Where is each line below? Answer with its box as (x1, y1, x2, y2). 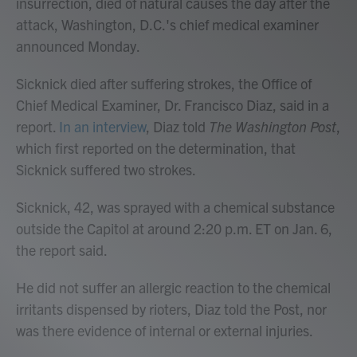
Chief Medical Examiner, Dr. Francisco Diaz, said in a (16, 96, 329, 115)
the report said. (16, 241, 108, 260)
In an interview (59, 117, 146, 136)
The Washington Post (209, 117, 336, 136)
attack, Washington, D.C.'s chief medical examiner (16, 15, 319, 34)
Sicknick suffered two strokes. (16, 160, 196, 179)
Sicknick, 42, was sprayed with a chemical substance (16, 198, 335, 217)
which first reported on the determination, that (16, 139, 296, 158)
